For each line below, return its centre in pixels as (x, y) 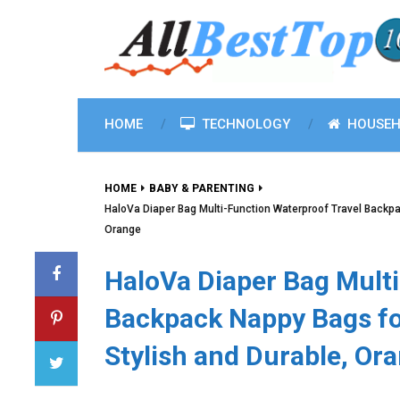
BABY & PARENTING (202, 188)
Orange (123, 229)
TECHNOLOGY (244, 124)
